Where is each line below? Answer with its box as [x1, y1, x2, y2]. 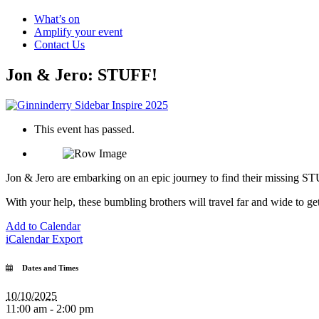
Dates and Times [12, 263, 78, 272]
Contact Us [34, 38, 85, 51]
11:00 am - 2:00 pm [6, 302, 93, 315]
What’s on [34, 12, 80, 25]
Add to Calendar [6, 219, 80, 232]
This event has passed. [34, 122, 135, 135]
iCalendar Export [6, 232, 83, 245]
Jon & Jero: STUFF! [6, 65, 157, 84]
